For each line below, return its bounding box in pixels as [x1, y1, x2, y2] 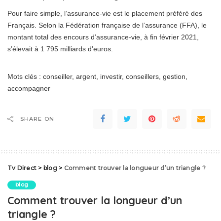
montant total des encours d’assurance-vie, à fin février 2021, [7, 33, 199, 41]
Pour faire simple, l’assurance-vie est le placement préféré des [7, 9, 202, 18]
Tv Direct [7, 164, 37, 172]
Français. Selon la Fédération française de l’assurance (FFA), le [7, 21, 207, 30]
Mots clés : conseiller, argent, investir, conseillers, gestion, [7, 73, 187, 81]
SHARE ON [20, 115, 54, 123]
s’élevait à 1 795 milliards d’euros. [7, 45, 113, 53]
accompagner [7, 84, 50, 93]
